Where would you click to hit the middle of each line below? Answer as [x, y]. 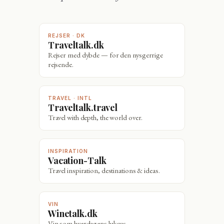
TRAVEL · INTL [70, 98]
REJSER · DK [66, 36]
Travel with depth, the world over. [95, 117]
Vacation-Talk [80, 160]
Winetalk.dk [77, 213]
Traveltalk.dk [79, 45]
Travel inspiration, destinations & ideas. [104, 170]
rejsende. [60, 64]
